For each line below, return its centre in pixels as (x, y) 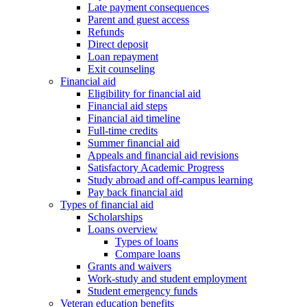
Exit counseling (121, 69)
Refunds (106, 32)
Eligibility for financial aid (144, 94)
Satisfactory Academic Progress (156, 168)
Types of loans (147, 242)
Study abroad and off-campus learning (170, 180)
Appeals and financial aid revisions (163, 156)
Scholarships (115, 217)
